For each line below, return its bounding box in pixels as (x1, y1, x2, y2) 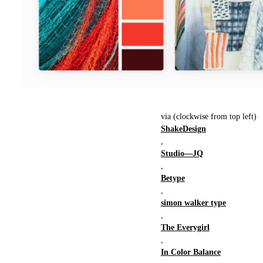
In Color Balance (160, 248, 221, 257)
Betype (160, 174, 185, 183)
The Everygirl (160, 223, 210, 232)
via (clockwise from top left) (160, 112, 257, 122)
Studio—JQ (160, 149, 203, 159)
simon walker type (160, 198, 226, 208)
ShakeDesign (160, 124, 206, 134)
